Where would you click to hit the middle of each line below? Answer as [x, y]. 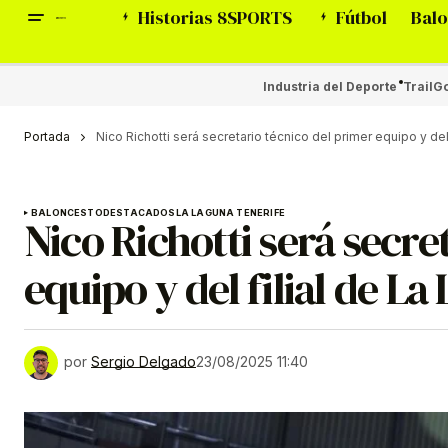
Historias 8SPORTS [214, 18]
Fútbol [361, 18]
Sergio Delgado [143, 362]
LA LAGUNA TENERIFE [230, 213]
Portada [47, 136]
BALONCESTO [67, 213]
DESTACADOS [139, 213]
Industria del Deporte [329, 86]
